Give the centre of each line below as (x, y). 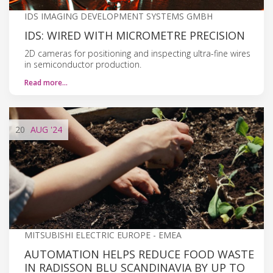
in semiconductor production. (83, 64)
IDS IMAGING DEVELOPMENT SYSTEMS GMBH (119, 16)
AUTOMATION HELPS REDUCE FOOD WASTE (139, 254)
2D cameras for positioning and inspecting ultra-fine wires (137, 53)
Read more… (46, 82)
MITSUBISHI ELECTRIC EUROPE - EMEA (103, 235)
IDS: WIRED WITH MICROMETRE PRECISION (135, 35)
